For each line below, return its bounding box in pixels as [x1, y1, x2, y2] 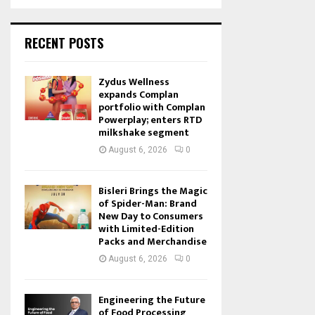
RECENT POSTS [25, 34, 103, 52]
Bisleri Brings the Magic [98, 183, 207, 199]
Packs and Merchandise [98, 233, 207, 250]
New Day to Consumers [98, 208, 203, 224]
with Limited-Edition [98, 221, 194, 237]
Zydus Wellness [98, 74, 169, 90]
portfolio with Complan [98, 99, 205, 115]
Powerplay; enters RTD [98, 112, 202, 128]
